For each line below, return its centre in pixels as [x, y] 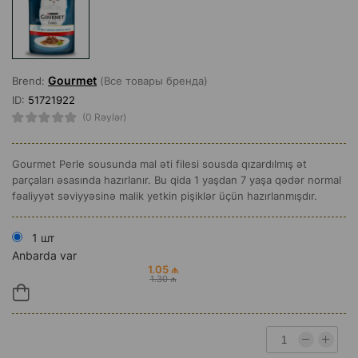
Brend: [30, 81]
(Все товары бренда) [152, 81]
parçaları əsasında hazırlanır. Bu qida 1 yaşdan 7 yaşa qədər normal [177, 180]
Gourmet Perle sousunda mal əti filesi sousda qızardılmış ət [159, 164]
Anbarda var [44, 255]
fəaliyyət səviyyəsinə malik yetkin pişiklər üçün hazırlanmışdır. [165, 196]
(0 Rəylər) [104, 117]
